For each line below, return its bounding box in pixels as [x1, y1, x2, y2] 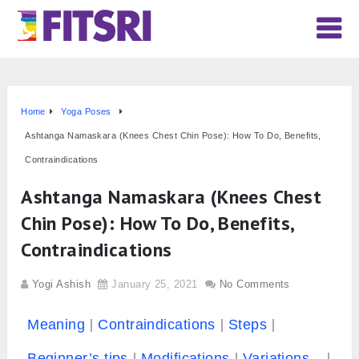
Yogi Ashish [32, 278, 91, 291]
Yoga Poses [61, 107, 111, 117]
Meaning [27, 317, 86, 333]
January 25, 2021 [111, 278, 198, 291]
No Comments [219, 278, 290, 291]
